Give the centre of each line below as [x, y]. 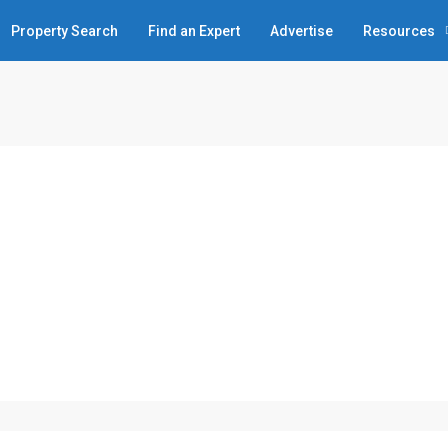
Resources [399, 30]
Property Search [64, 30]
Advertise [301, 30]
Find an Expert [194, 30]
